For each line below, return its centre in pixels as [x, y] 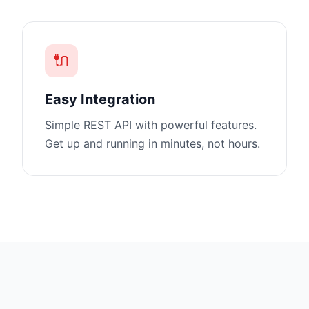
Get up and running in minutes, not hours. [152, 143]
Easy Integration [100, 99]
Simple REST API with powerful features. [151, 125]
